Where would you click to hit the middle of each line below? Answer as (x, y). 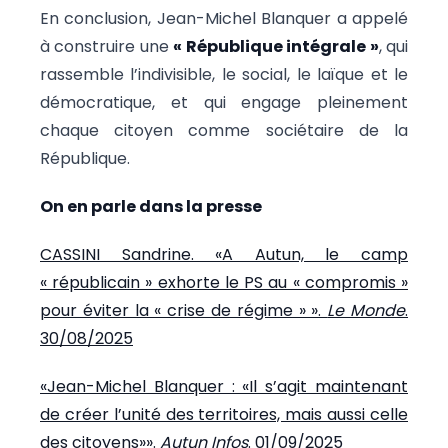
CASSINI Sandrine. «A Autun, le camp (224, 254)
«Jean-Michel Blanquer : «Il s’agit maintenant (224, 386)
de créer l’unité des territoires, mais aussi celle (224, 414)
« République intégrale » (276, 46)
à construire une (107, 46)
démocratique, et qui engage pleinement (224, 102)
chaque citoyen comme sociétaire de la (224, 130)
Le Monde (366, 310)
